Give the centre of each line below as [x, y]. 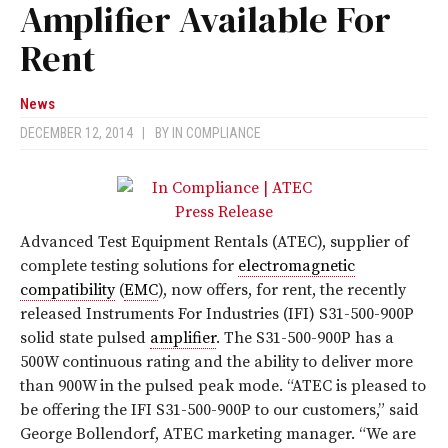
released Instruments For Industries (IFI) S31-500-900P [217, 314]
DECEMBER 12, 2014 [81, 133]
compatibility [67, 290]
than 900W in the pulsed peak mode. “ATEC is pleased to [223, 386]
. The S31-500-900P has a [305, 338]
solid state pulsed [85, 338]
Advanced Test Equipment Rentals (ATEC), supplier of [214, 242]
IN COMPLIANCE [216, 133]
